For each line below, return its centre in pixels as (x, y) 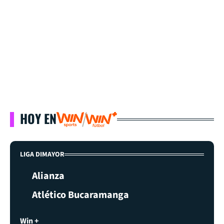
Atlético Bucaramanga (80, 195)
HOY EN (38, 118)
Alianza (48, 176)
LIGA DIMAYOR (42, 154)
